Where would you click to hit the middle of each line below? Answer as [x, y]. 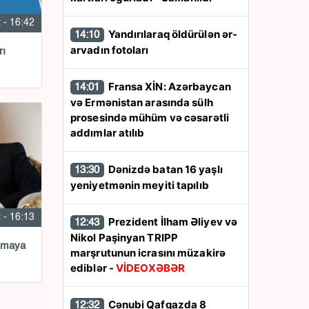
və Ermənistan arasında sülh [142, 102]
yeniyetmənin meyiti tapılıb [140, 185]
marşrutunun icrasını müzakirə [148, 253]
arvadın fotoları [110, 50]
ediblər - [93, 268]
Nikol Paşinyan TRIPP [124, 238]
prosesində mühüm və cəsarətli [150, 118]
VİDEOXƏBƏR [150, 268]
